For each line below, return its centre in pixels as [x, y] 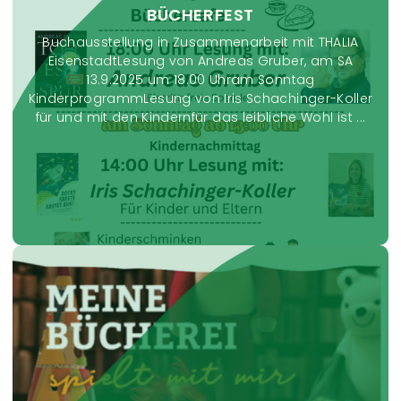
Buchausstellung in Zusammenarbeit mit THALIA [200, 43]
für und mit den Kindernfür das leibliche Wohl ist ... [200, 118]
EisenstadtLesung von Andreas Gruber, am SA [200, 61]
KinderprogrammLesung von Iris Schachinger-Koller [200, 99]
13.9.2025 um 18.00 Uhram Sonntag [200, 80]
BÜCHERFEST [200, 15]
